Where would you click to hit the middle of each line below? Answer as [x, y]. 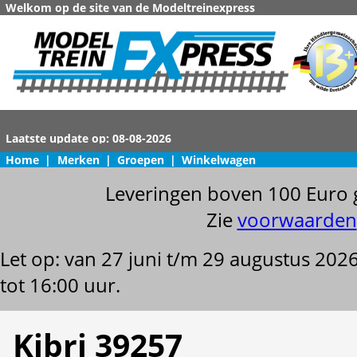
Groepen [140, 160]
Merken [78, 160]
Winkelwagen [219, 160]
